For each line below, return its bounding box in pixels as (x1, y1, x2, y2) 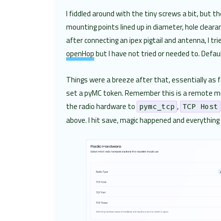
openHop (66, 48, 95, 59)
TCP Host (183, 102, 219, 111)
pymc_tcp (139, 102, 175, 111)
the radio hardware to (66, 101, 137, 112)
